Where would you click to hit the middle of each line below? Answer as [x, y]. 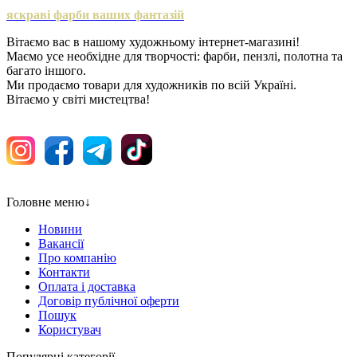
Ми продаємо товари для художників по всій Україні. [151, 84]
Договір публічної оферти [109, 300]
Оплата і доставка [87, 286]
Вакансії [61, 243]
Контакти [64, 272]
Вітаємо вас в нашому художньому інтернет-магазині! [153, 41]
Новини [60, 229]
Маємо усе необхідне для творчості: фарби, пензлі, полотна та [175, 56]
